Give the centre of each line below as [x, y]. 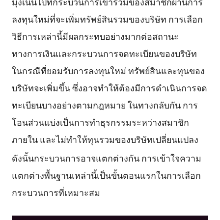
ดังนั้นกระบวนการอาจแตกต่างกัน [76, 158]
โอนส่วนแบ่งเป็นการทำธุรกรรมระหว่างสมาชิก [100, 122]
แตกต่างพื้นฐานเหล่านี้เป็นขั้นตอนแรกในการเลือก [106, 175]
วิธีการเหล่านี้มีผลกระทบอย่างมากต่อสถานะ [95, 36]
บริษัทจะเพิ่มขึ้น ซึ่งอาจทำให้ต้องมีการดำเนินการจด [109, 88]
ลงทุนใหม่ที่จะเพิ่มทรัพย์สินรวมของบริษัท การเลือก [107, 19]
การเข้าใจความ [171, 158]
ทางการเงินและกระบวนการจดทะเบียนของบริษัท [104, 53]
